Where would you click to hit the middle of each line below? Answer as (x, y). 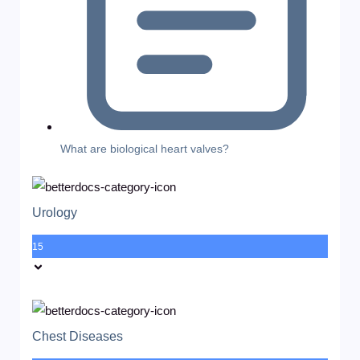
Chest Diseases (78, 336)
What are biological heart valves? (145, 148)
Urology (55, 212)
